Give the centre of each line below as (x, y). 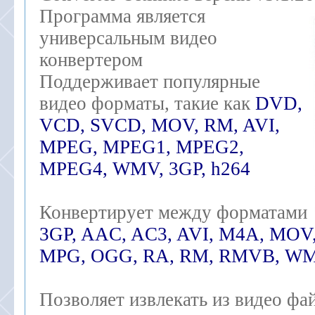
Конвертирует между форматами (173, 212)
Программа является (122, 16)
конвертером (91, 60)
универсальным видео (128, 38)
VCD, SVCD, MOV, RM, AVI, (160, 125)
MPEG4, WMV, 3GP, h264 (145, 169)
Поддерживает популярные (150, 82)
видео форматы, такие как (147, 103)
